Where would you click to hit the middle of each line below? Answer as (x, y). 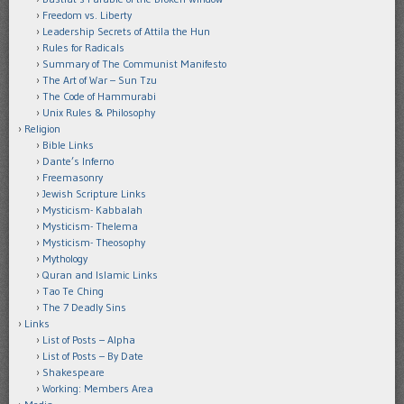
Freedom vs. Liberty (87, 15)
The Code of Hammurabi (99, 96)
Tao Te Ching (73, 291)
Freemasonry (73, 178)
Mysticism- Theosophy (94, 243)
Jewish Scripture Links (94, 194)
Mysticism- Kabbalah (92, 210)
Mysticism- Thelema (90, 226)
